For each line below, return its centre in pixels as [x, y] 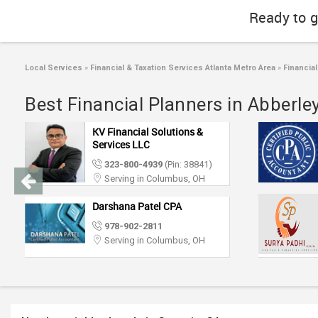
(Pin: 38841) [187, 164]
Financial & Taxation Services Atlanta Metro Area [182, 68]
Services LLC [121, 144]
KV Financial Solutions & [148, 132]
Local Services [54, 68]
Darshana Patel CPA [137, 206]
